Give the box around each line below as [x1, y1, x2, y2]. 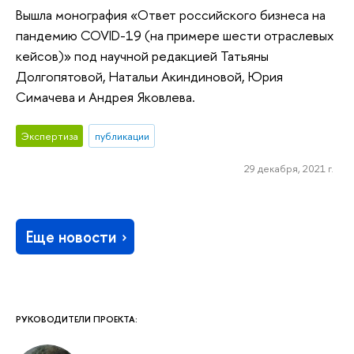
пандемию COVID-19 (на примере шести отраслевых [16, 25, 333, 44]
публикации [94, 129, 149, 144]
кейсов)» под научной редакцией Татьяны [16, 46, 269, 65]
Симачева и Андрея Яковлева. [16, 87, 195, 106]
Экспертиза [21, 129, 78, 144]
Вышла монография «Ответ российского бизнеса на [16, 5, 326, 24]
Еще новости [26, 225, 117, 247]
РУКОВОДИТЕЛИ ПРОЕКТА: [16, 313, 137, 326]
